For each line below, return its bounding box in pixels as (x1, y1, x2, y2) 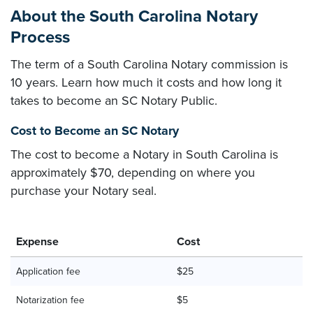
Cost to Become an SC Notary (10, 123, 179, 138)
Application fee (16, 265, 80, 277)
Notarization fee (16, 294, 85, 306)
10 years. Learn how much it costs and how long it (10, 75, 282, 90)
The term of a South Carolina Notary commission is (10, 57, 288, 72)
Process (10, 27, 70, 48)
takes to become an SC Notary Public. (10, 93, 217, 108)
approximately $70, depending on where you (10, 165, 255, 180)
